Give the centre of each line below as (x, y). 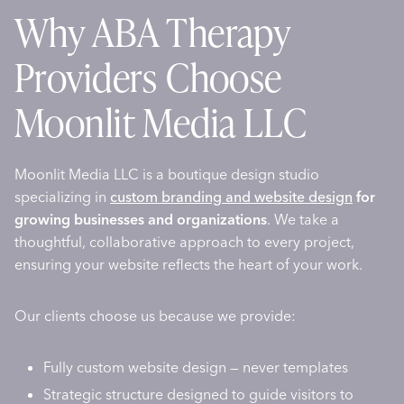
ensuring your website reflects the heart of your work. (188, 265)
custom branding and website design (231, 197)
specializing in (62, 197)
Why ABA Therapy (152, 32)
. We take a (303, 220)
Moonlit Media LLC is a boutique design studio (167, 174)
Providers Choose (148, 77)
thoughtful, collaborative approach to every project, (184, 242)
